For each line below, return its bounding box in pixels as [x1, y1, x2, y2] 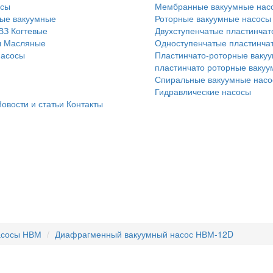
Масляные [4, 37, 46, 49]
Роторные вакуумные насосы [155, 12, 271, 24]
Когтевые [11, 24, 48, 37]
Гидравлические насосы [155, 85, 251, 97]
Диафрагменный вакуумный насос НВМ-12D [55, 228, 233, 241]
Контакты [66, 97, 103, 110]
